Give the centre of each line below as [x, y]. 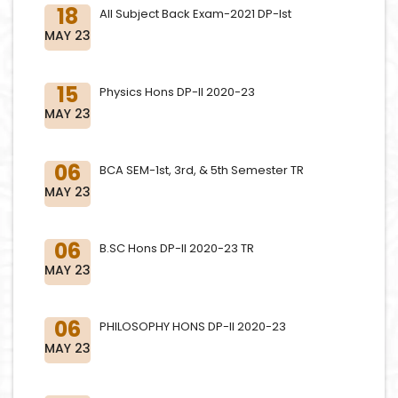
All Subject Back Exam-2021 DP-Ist [195, 14]
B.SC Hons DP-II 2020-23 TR [177, 248]
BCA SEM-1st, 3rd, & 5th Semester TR [202, 170]
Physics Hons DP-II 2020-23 [177, 92]
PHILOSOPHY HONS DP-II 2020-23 [193, 326]
